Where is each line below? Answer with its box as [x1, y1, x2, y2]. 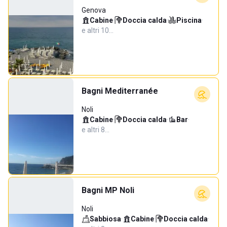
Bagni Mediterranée [82, 86, 158, 96]
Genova [82, 6, 106, 14]
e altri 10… [82, 26, 113, 34]
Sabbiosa [90, 215, 121, 223]
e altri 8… [82, 126, 109, 134]
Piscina [176, 16, 202, 24]
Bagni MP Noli [82, 185, 134, 195]
